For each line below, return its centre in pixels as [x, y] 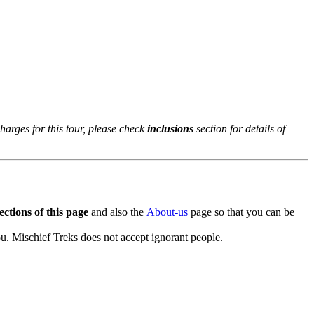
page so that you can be [235, 212]
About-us [162, 212]
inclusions [166, 129]
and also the [112, 212]
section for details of [235, 129]
